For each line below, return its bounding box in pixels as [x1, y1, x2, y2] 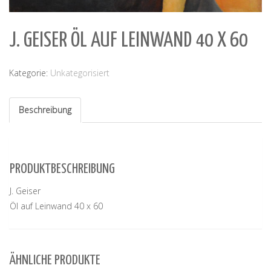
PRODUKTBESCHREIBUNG [10, 162, 115, 176]
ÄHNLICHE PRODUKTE [9, 253, 100, 267]
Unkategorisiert [50, 67, 109, 79]
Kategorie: [9, 67, 50, 79]
